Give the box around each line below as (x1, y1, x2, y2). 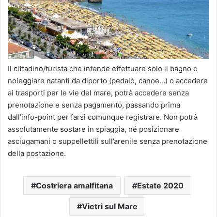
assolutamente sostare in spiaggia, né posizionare (8, 124, 179, 134)
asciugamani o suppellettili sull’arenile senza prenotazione (8, 137, 207, 146)
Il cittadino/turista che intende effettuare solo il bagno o (8, 64, 198, 74)
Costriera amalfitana (36, 181, 113, 191)
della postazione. (8, 149, 66, 158)
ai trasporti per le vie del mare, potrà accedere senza (8, 88, 189, 98)
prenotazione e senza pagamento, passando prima (8, 100, 180, 110)
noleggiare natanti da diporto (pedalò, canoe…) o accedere (8, 76, 208, 86)
